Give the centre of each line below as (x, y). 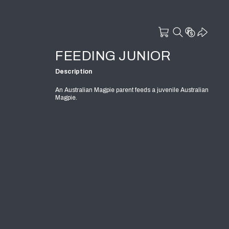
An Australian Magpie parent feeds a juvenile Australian (132, 90)
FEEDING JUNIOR (113, 56)
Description (74, 71)
